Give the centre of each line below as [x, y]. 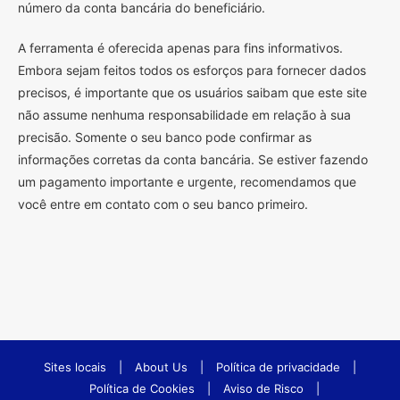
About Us [161, 367]
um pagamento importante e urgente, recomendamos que [187, 181]
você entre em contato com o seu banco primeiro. [163, 204]
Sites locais [75, 367]
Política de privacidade [278, 367]
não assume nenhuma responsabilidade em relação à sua [184, 114]
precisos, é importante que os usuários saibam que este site [192, 92]
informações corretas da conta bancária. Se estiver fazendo [193, 159]
